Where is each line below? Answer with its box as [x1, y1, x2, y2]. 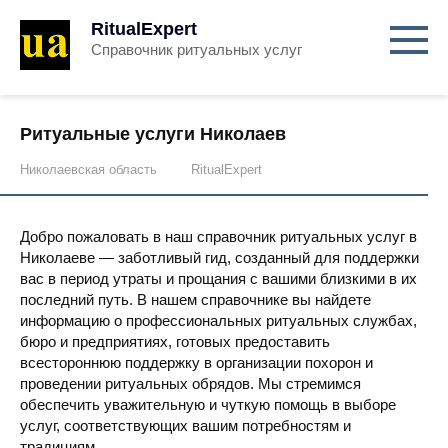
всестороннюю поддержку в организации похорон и [20, 354, 373, 371]
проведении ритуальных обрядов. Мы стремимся [20, 375, 361, 392]
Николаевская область [20, 162, 157, 177]
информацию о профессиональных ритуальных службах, [20, 312, 417, 329]
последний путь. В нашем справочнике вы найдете [20, 291, 371, 308]
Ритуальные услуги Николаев [20, 124, 286, 144]
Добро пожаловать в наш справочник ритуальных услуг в [20, 228, 417, 245]
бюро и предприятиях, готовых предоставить [20, 333, 330, 350]
